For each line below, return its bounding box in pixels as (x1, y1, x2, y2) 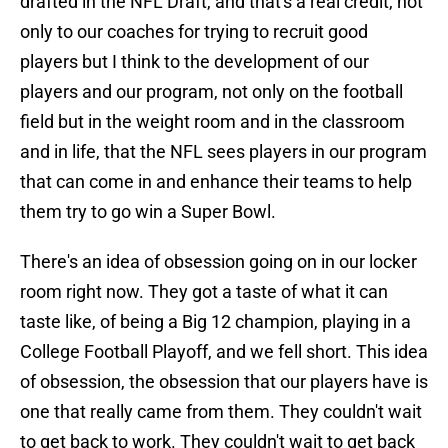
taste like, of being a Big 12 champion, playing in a (20, 311, 411, 333)
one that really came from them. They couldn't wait (20, 401, 422, 423)
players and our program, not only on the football (20, 81, 403, 103)
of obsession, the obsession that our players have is (20, 371, 428, 393)
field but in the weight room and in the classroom (20, 111, 405, 133)
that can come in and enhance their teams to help (20, 171, 412, 193)
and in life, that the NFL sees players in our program (20, 141, 427, 163)
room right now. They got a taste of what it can (20, 281, 388, 303)
